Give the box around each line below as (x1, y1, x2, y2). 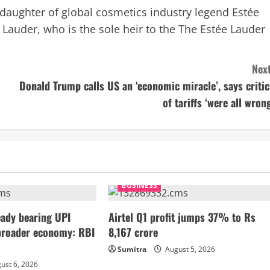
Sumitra (118, 244, 147, 255)
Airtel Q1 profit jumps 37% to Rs (108, 209, 256, 225)
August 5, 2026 (163, 244, 216, 255)
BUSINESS (121, 180, 158, 191)
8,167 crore (108, 224, 159, 240)
